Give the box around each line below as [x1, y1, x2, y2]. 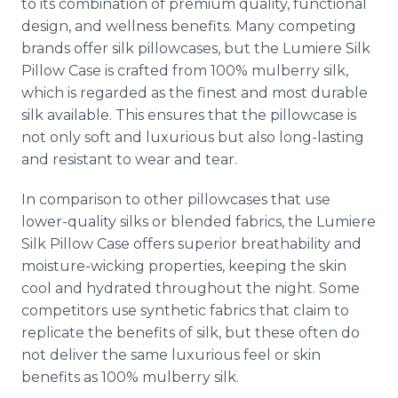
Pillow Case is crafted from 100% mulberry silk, [21, 62, 348, 79]
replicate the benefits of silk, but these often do [21, 324, 360, 341]
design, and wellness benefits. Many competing [21, 18, 356, 35]
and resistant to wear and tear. [21, 151, 237, 168]
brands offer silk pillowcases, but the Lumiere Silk [21, 40, 370, 57]
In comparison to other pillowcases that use [21, 191, 330, 208]
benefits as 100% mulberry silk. [21, 369, 239, 386]
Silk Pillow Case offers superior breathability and [21, 235, 362, 252]
